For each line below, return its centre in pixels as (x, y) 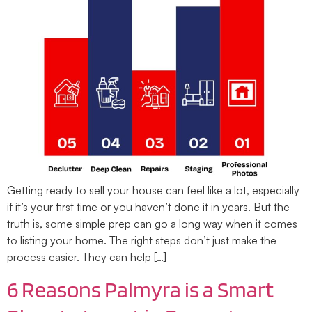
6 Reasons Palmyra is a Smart (140, 289)
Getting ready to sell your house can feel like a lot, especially (153, 190)
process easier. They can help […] (87, 257)
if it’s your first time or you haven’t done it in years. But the (148, 207)
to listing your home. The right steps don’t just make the (142, 241)
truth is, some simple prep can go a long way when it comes (152, 224)
